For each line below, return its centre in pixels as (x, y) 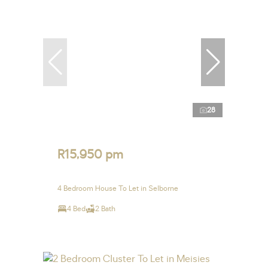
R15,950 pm (90, 155)
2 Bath (105, 209)
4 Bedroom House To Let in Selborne (118, 189)
